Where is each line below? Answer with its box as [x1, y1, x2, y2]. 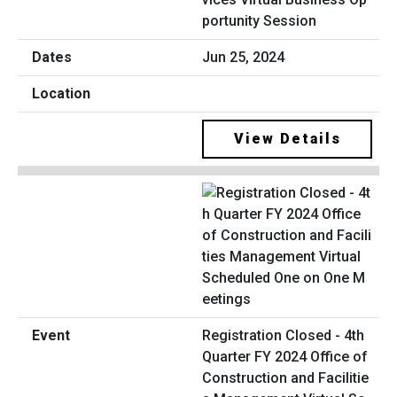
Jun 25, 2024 [202, 49, 284, 66]
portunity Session [202, 12, 316, 30]
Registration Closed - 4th [202, 326, 364, 344]
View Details [233, 130, 341, 148]
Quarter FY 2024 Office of [202, 347, 368, 365]
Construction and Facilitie [202, 369, 369, 386]
